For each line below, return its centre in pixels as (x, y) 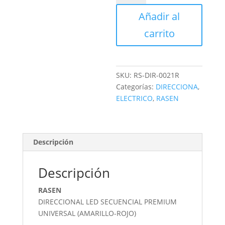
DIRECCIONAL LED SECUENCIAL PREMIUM (107, 202)
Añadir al (159, 16)
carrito (159, 33)
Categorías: (136, 87)
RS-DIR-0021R (157, 75)
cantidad (131, 16)
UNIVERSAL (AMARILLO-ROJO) (87, 213)
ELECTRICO (135, 98)
